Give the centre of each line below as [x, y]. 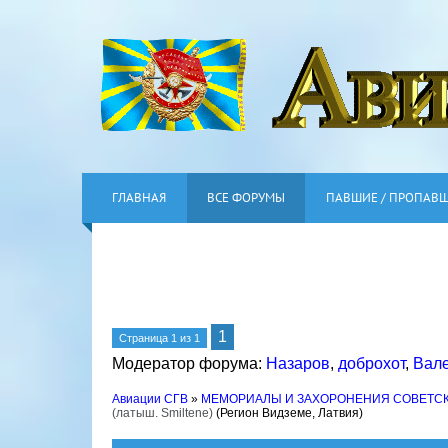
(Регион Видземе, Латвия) [289, 413]
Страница [145, 338]
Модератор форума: [189, 363]
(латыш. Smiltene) [162, 413]
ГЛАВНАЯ [139, 197]
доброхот [371, 363]
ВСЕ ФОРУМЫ [246, 197]
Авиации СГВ [150, 399]
